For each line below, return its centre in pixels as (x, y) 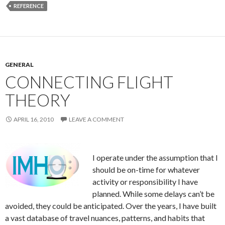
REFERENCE (29, 6)
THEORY (38, 100)
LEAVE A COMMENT (96, 119)
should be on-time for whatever (146, 169)
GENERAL (19, 64)
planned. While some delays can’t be (153, 193)
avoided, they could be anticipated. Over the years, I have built (111, 205)
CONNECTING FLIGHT (89, 82)
